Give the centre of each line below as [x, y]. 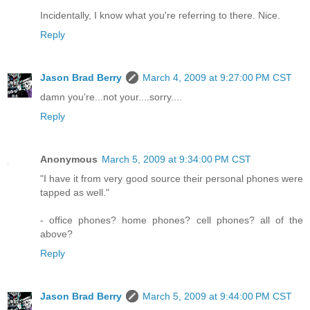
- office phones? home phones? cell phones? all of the [172, 220]
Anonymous [69, 159]
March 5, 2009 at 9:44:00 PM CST [217, 297]
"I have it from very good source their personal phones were [172, 179]
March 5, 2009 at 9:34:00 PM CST [176, 159]
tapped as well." [75, 193]
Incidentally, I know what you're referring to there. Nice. [160, 16]
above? [56, 234]
